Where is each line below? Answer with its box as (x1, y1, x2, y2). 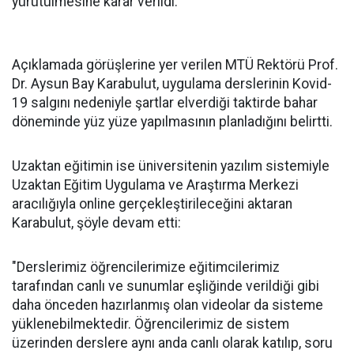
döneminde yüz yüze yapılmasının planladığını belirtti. (12, 114, 333, 130)
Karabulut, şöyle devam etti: (12, 215, 181, 231)
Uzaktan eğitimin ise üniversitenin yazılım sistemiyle (12, 158, 330, 174)
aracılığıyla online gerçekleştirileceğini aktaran (12, 196, 292, 212)
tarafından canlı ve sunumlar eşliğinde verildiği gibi (12, 278, 319, 294)
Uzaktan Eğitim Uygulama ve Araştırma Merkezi (12, 177, 299, 193)
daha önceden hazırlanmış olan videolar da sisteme (12, 297, 323, 313)
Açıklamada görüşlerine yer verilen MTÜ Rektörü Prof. (12, 57, 338, 73)
